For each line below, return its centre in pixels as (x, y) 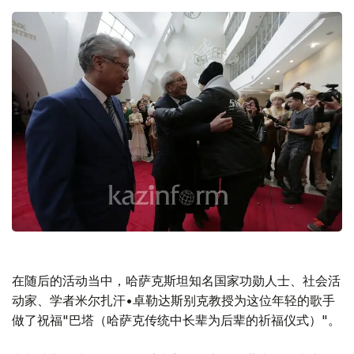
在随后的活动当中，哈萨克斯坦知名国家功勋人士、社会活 (176, 281)
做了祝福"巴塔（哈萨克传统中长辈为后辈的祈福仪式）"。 (176, 320)
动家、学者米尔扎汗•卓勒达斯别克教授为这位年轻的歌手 (173, 301)
